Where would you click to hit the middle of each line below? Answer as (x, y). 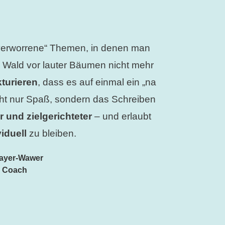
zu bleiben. (52, 134)
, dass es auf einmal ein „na (97, 82)
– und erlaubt (122, 117)
